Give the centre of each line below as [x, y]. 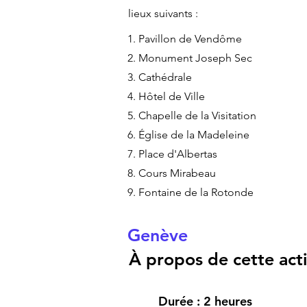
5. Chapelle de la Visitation [192, 115]
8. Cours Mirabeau [172, 173]
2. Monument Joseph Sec [190, 58]
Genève [158, 235]
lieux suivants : [163, 13]
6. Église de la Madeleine [188, 135]
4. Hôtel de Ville [166, 96]
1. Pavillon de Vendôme [185, 39]
